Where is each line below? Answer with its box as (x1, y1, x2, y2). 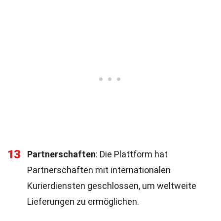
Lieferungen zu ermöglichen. (27, 196, 139, 207)
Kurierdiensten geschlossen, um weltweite (27, 181, 196, 191)
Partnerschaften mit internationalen (27, 165, 171, 175)
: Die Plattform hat (96, 149, 168, 159)
